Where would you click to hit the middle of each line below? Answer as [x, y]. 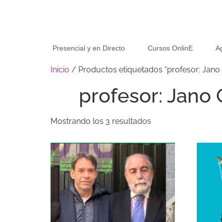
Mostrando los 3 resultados [101, 121]
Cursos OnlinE [170, 48]
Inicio [60, 70]
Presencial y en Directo [88, 48]
